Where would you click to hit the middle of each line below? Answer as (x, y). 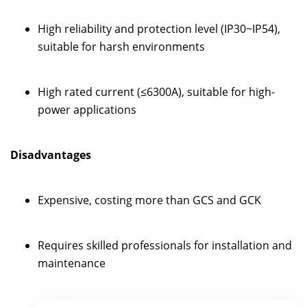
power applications (87, 109)
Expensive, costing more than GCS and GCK (149, 200)
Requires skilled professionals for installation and (165, 245)
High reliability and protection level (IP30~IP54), (159, 28)
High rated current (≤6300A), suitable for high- (156, 91)
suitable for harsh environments (121, 46)
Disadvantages (51, 155)
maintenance (72, 263)
